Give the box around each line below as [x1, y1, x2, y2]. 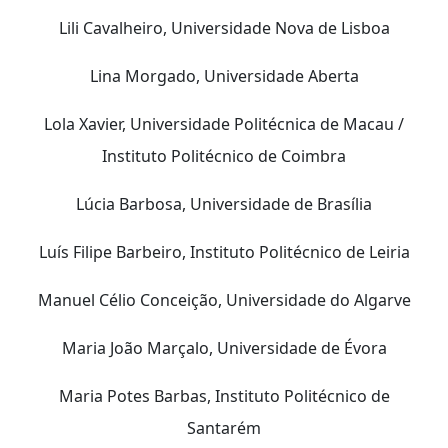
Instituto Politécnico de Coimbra [102, 144, 346, 167]
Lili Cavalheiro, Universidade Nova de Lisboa [58, 16, 390, 39]
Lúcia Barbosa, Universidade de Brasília [76, 192, 372, 215]
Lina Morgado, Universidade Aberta [89, 64, 359, 87]
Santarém [187, 416, 261, 439]
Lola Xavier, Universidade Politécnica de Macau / [44, 112, 404, 135]
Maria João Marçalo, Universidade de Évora [61, 336, 387, 359]
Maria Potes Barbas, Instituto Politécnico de [58, 384, 390, 407]
